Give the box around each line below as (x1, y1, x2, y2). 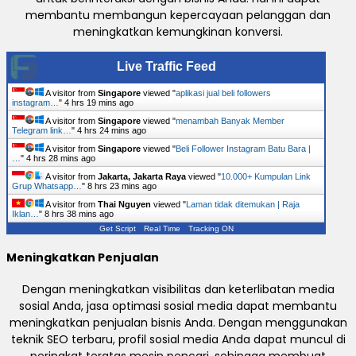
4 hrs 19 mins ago (64, 98, 133, 108)
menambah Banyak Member (176, 116, 284, 126)
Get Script (99, 224, 136, 234)
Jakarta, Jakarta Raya (98, 172, 186, 182)
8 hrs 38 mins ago (44, 209, 114, 219)
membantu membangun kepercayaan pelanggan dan (25, 7, 331, 24)
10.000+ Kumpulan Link (221, 172, 311, 182)
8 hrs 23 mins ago (87, 181, 157, 192)
